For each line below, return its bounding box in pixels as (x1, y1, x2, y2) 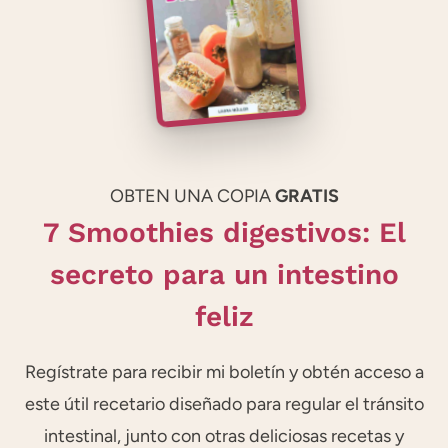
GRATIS (274, 184, 339, 207)
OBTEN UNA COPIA (109, 184, 275, 207)
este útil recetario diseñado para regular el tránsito (24, 392, 424, 415)
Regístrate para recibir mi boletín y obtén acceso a (24, 360, 424, 383)
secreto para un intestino (49, 257, 399, 291)
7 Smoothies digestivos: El (42, 215, 406, 249)
